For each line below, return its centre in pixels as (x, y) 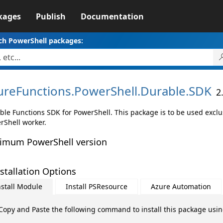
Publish (51, 16)
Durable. (164, 91)
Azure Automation (181, 186)
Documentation (112, 16)
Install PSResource (96, 186)
